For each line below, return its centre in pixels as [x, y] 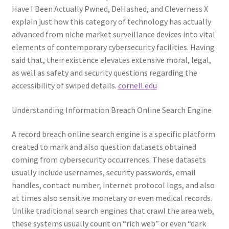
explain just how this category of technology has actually [111, 22]
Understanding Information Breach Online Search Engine [111, 110]
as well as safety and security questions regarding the [104, 73]
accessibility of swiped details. [65, 86]
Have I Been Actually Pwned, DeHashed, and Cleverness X [110, 9]
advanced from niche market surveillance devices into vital [113, 35]
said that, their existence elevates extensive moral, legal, [111, 60]
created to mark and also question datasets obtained [104, 147]
